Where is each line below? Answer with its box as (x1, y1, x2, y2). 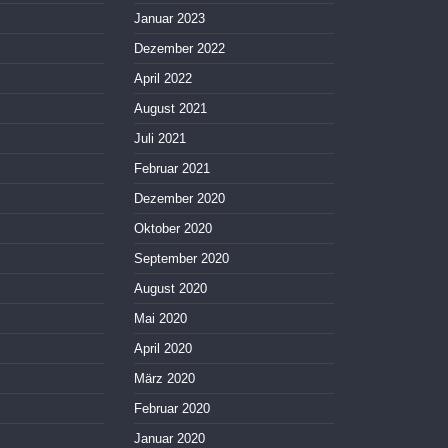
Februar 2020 (134, 401, 210, 417)
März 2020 (134, 371, 195, 387)
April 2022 (134, 71, 192, 87)
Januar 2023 (134, 11, 205, 27)
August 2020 (134, 281, 207, 297)
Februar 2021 (134, 161, 210, 177)
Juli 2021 (134, 131, 186, 147)
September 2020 (134, 251, 229, 267)
